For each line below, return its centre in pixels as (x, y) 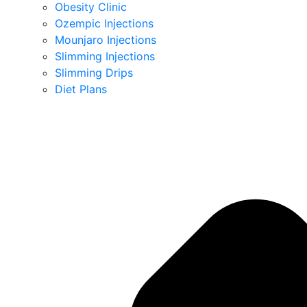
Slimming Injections (105, 56)
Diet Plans (81, 89)
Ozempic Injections (104, 23)
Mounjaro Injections (106, 39)
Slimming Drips (94, 72)
